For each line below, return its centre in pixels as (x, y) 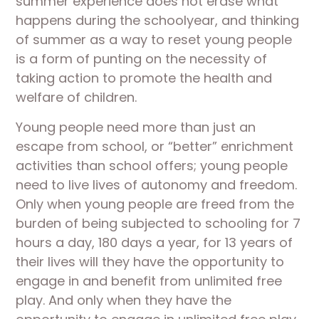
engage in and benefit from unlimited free (149, 281)
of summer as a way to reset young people (154, 40)
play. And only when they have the (124, 300)
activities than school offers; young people (152, 166)
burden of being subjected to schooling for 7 (158, 223)
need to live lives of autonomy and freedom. (157, 185)
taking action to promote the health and (144, 78)
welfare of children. (77, 97)
